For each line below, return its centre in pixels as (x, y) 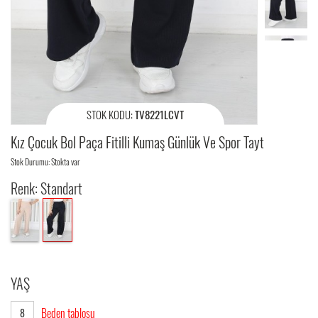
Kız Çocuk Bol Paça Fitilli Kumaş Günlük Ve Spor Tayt (137, 142)
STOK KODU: (111, 114)
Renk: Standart (46, 188)
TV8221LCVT (160, 114)
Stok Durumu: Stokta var (45, 161)
